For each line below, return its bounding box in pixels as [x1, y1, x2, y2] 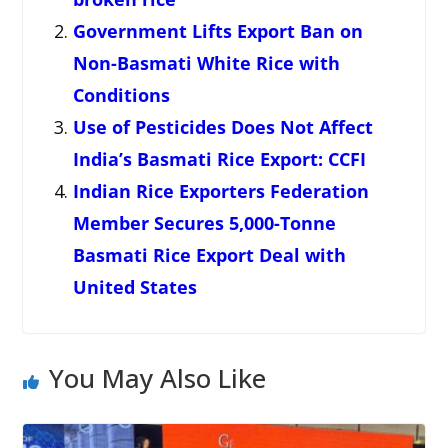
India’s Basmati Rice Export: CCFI [72, 146, 366, 171]
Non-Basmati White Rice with [72, 50, 340, 75]
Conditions [72, 82, 170, 107]
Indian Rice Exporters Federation [72, 178, 369, 203]
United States [72, 274, 197, 299]
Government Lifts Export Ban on [72, 18, 363, 43]
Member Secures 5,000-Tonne [72, 210, 336, 235]
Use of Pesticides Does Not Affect [72, 114, 373, 139]
